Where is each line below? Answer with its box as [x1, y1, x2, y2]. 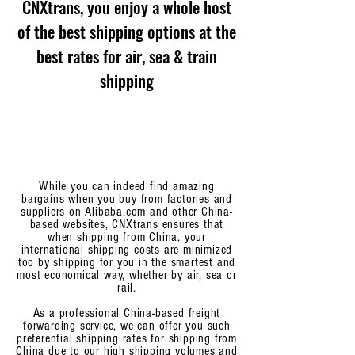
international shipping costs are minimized [21, 242, 233, 257]
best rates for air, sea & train [36, 44, 217, 68]
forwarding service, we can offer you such [23, 319, 231, 333]
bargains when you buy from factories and [21, 192, 232, 206]
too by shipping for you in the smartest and [17, 255, 236, 269]
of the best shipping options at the [17, 19, 236, 44]
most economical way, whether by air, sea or [17, 268, 237, 282]
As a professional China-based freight [32, 306, 221, 320]
